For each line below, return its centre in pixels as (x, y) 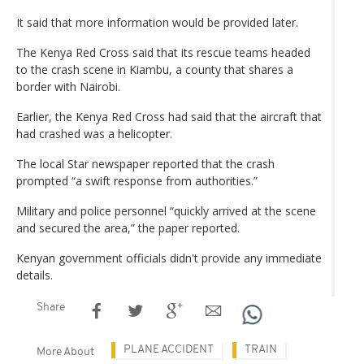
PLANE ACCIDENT (169, 349)
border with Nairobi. (68, 86)
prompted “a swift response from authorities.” (137, 180)
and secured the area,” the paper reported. (128, 227)
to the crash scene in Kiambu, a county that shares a (155, 69)
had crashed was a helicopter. (94, 133)
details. (35, 275)
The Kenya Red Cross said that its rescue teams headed (163, 52)
